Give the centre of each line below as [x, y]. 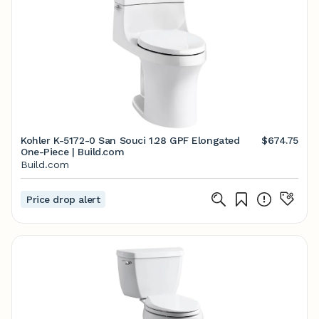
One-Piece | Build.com [73, 152]
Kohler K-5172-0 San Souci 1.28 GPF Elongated [130, 140]
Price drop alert [63, 199]
